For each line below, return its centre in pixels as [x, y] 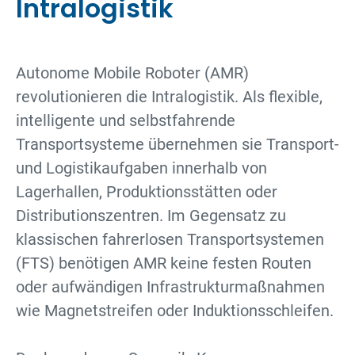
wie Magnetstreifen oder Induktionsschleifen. [175, 311]
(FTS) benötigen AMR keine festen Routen [164, 263]
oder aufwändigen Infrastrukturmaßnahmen [170, 287]
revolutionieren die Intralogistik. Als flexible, [169, 97]
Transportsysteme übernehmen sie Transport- [177, 144]
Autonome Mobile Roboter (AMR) [132, 73]
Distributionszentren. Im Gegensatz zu [151, 216]
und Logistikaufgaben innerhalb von [141, 168]
